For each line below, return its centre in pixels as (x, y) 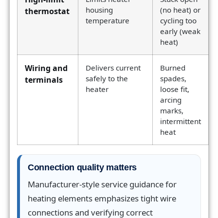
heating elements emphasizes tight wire (102, 198)
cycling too (178, 21)
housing (99, 10)
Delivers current (113, 68)
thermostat (47, 11)
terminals (44, 80)
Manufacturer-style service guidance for (102, 184)
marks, (172, 111)
